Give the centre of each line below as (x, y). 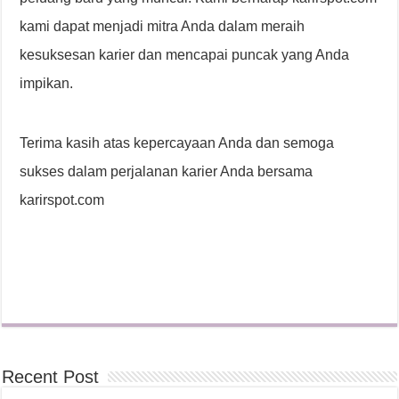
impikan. (47, 83)
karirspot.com (62, 199)
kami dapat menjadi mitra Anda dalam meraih (163, 26)
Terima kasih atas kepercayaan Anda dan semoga (177, 142)
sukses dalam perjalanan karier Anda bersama (167, 171)
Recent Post (51, 376)
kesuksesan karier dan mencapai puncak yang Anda (185, 54)
